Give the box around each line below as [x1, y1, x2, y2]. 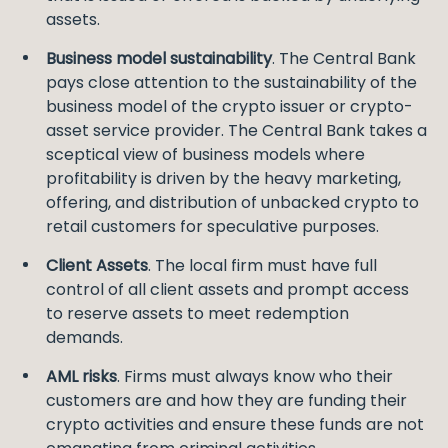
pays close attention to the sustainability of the [46, 71, 417, 94]
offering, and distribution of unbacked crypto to [46, 191, 419, 214]
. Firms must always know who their [117, 365, 393, 388]
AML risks [46, 365, 117, 388]
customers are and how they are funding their [46, 389, 407, 412]
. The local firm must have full [148, 254, 377, 277]
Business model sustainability [46, 47, 272, 70]
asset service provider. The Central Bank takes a [46, 119, 427, 142]
